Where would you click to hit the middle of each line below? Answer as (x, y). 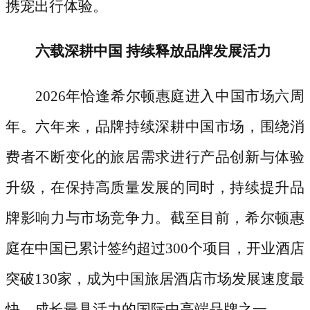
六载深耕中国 (79, 51)
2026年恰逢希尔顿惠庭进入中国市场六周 (170, 96)
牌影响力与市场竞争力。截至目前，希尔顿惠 (155, 218)
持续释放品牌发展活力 (198, 51)
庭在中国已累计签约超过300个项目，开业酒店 (155, 248)
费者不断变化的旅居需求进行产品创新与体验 (155, 157)
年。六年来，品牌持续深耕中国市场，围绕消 (155, 126)
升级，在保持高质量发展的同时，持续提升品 (155, 187)
